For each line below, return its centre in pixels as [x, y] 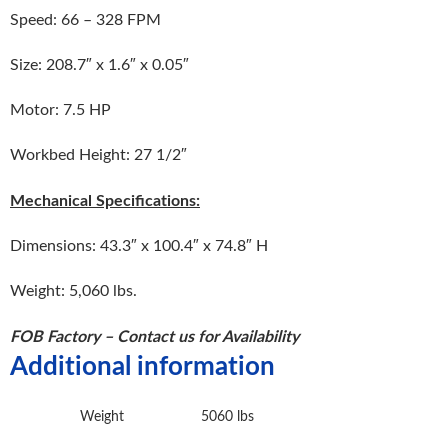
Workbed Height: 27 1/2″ [98, 154]
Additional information [142, 365]
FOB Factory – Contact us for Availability [154, 336]
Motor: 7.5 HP [60, 109]
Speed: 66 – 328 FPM [85, 19]
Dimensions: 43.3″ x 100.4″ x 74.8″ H [139, 245]
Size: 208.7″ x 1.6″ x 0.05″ [99, 64]
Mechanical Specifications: [105, 200]
